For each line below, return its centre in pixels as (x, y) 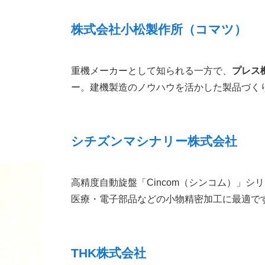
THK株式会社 (109, 253)
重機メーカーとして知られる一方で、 (151, 70)
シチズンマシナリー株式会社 (154, 141)
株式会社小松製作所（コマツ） (159, 29)
